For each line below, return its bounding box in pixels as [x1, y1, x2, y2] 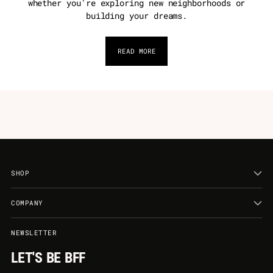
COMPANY [11, 198, 43, 208]
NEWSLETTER [11, 228, 57, 238]
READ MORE [117, 46, 156, 55]
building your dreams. [85, 9, 188, 21]
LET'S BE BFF [11, 249, 86, 267]
